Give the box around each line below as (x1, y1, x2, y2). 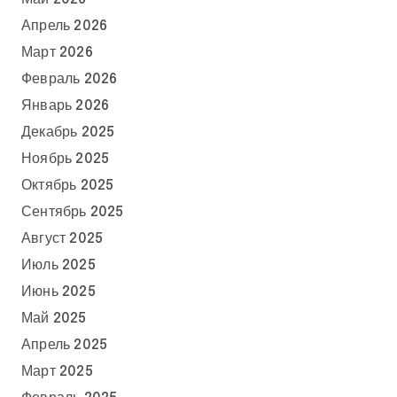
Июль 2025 (21, 257, 96, 273)
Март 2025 (21, 363, 93, 379)
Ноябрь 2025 (21, 151, 110, 167)
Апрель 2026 (21, 18, 108, 34)
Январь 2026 (21, 97, 110, 113)
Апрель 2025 (21, 337, 108, 353)
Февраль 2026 (21, 71, 118, 87)
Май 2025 (21, 310, 87, 326)
